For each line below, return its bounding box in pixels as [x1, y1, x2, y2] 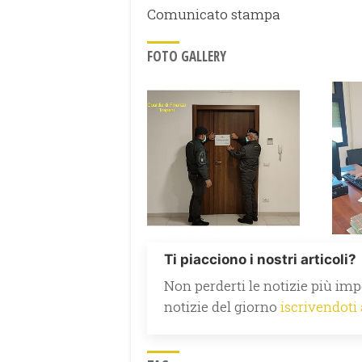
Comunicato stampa [147, 4, 280, 23]
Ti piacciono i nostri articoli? [164, 250, 356, 267]
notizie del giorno [164, 297, 280, 316]
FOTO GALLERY [147, 46, 226, 65]
